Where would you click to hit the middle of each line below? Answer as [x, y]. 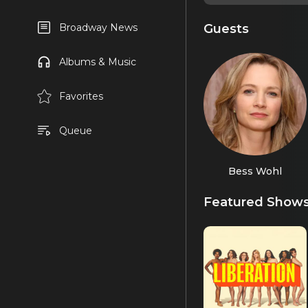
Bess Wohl [255, 171]
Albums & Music [97, 62]
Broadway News [98, 27]
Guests [226, 28]
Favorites [81, 96]
